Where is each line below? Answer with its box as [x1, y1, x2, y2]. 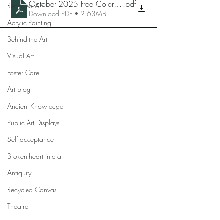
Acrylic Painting [7, 18, 51, 27]
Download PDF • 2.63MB [29, 9, 106, 18]
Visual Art [7, 51, 34, 60]
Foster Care [7, 68, 39, 77]
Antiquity [7, 168, 31, 177]
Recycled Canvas [7, 185, 56, 194]
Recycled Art [7, 1, 43, 10]
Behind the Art [7, 34, 47, 44]
